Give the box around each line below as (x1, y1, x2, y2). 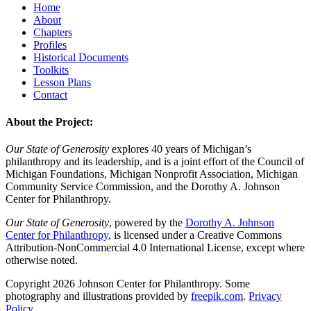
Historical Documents (33, 51, 128, 63)
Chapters (33, 26, 72, 38)
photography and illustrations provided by (6, 290, 191, 303)
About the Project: (6, 116, 93, 128)
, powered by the (109, 217, 185, 229)
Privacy (249, 290, 282, 303)
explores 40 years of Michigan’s (109, 143, 251, 155)
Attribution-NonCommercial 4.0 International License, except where (6, 242, 305, 254)
